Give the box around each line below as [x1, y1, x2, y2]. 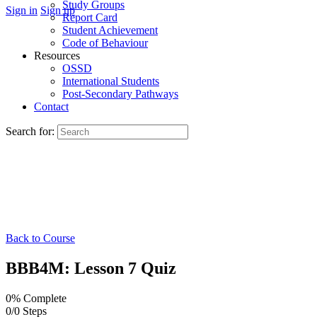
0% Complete [6, 292, 67, 304]
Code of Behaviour [62, 37, 148, 49]
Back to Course [6, 232, 75, 244]
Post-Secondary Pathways [62, 88, 178, 100]
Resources [34, 50, 80, 62]
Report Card [62, 11, 117, 23]
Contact [34, 100, 69, 113]
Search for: [6, 125, 54, 137]
